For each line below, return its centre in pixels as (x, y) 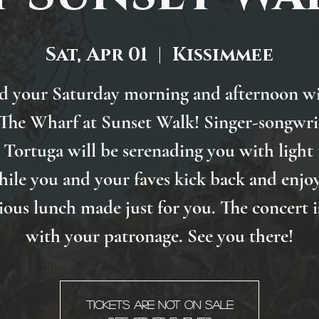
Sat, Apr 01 (96, 56)
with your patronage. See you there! (159, 236)
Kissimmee (223, 56)
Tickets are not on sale (159, 305)
